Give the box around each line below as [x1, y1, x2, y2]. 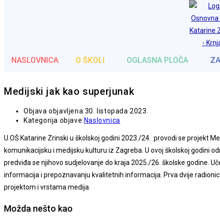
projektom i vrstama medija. [4, 183, 90, 191]
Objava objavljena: [24, 107, 85, 115]
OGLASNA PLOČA [127, 55, 188, 65]
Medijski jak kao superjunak [4, 85, 135, 97]
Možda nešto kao [4, 203, 73, 214]
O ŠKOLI [76, 55, 105, 65]
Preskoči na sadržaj [4, 6, 64, 14]
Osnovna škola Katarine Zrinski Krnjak [4, 25, 119, 33]
